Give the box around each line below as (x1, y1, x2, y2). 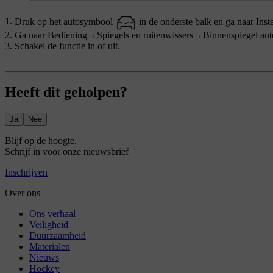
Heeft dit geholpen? (5, 84, 127, 101)
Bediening (48, 29, 87, 40)
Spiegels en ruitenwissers (97, 29, 193, 40)
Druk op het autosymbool (15, 16, 115, 27)
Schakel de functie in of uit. (15, 40, 120, 51)
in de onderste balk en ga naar (136, 16, 256, 27)
